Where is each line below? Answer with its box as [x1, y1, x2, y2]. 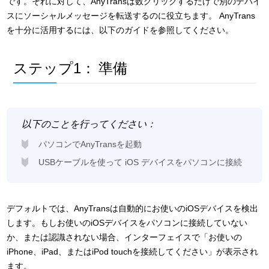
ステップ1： [13, 60, 95, 76]
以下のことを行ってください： [22, 119, 157, 129]
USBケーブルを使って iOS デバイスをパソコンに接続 [38, 157, 243, 167]
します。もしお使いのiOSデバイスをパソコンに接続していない [7, 218, 248, 228]
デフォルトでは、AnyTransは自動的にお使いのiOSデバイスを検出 [7, 204, 259, 213]
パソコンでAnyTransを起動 [38, 139, 142, 149]
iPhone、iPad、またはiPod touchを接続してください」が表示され [7, 247, 259, 256]
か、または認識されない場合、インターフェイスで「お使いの [7, 232, 243, 242]
